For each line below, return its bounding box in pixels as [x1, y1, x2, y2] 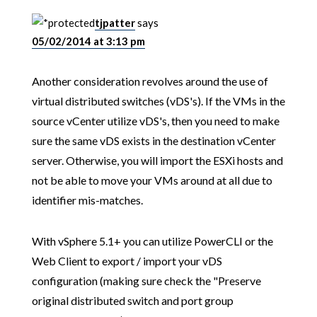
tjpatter [94, 16, 135, 30]
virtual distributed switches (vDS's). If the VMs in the [31, 94, 285, 108]
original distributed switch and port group [31, 294, 234, 308]
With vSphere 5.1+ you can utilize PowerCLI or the [31, 234, 273, 248]
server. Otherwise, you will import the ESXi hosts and [31, 154, 283, 168]
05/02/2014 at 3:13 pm [31, 35, 145, 48]
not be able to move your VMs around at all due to [31, 173, 272, 188]
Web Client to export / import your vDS [31, 254, 222, 268]
